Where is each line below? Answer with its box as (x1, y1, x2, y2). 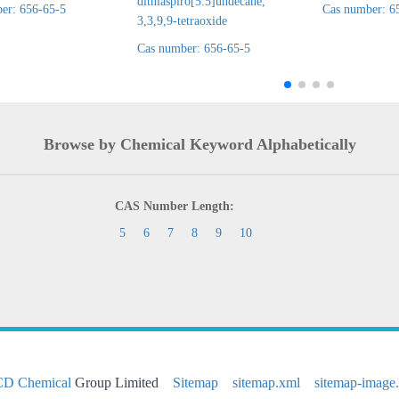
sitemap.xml (232, 375, 300, 390)
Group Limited (70, 375, 173, 390)
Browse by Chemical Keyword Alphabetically (43, 135, 356, 153)
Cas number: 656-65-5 (137, 42, 250, 55)
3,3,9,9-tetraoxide (137, 14, 227, 28)
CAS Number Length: (115, 199, 234, 213)
